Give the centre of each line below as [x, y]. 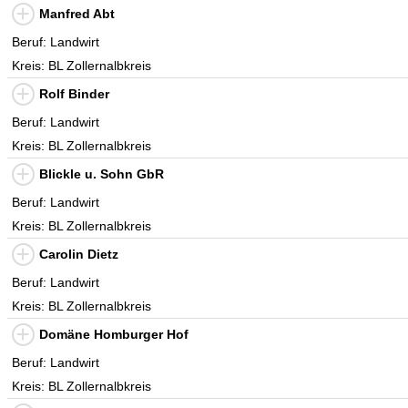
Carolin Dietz [79, 254]
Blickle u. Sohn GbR [102, 174]
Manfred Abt [77, 14]
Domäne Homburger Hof [114, 334]
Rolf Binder [74, 94]
